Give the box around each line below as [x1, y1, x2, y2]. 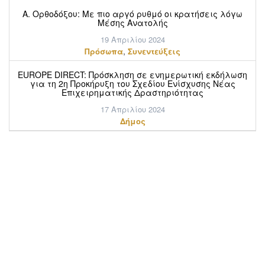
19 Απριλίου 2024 [100, 33, 165, 45]
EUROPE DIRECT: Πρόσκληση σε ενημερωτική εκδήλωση [18, 68, 247, 80]
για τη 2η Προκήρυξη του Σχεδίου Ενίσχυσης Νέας [30, 77, 235, 89]
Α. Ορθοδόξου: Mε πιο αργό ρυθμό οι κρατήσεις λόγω [22, 7, 243, 20]
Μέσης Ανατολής [97, 16, 168, 28]
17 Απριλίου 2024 [100, 103, 165, 115]
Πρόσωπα [85, 45, 123, 57]
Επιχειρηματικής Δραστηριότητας [62, 86, 203, 98]
